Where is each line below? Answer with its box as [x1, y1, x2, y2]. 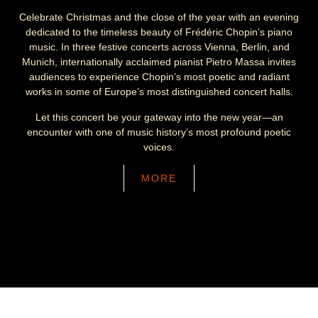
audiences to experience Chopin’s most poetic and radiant [28, 71, 290, 83]
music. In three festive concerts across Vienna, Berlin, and [28, 41, 290, 53]
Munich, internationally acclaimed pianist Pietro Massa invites [22, 56, 296, 68]
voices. [143, 141, 175, 153]
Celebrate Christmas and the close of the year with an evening [19, 11, 299, 23]
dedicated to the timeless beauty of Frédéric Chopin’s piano [26, 26, 292, 38]
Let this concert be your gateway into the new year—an [35, 111, 283, 123]
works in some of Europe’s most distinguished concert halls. [25, 86, 293, 98]
